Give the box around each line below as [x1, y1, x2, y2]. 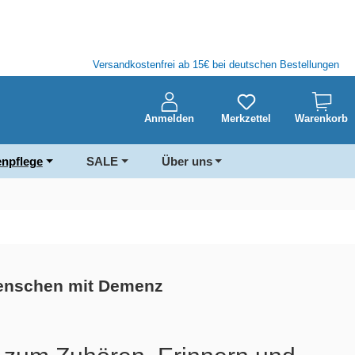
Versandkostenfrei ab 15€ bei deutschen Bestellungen [93, 59, 339, 71]
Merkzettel [221, 113, 271, 125]
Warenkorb [295, 113, 348, 125]
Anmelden [144, 113, 194, 125]
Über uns [161, 155, 212, 169]
